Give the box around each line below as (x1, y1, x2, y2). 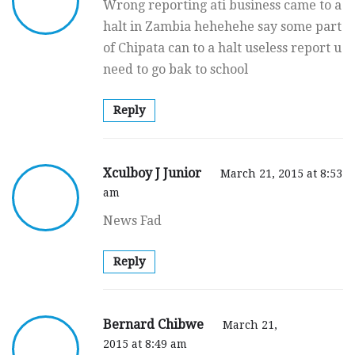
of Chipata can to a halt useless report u (103, 40, 342, 55)
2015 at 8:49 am (103, 337, 187, 350)
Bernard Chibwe (103, 316, 207, 332)
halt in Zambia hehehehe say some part (103, 18, 342, 34)
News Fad (103, 212, 162, 228)
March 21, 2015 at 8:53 (220, 166, 342, 180)
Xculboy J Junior (103, 165, 204, 181)
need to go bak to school (103, 61, 248, 77)
